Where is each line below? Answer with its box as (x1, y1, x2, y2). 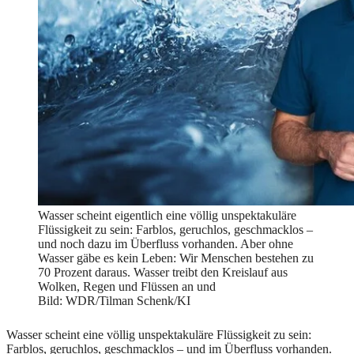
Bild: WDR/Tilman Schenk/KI (38, 293, 190, 307)
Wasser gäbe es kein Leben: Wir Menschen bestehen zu (38, 250, 314, 265)
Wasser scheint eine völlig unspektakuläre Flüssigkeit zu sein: (6, 327, 311, 341)
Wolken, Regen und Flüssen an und (38, 279, 216, 293)
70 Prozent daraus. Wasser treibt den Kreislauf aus (38, 265, 288, 279)
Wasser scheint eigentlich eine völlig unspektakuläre (38, 208, 296, 222)
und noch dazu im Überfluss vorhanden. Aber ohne (38, 236, 293, 250)
